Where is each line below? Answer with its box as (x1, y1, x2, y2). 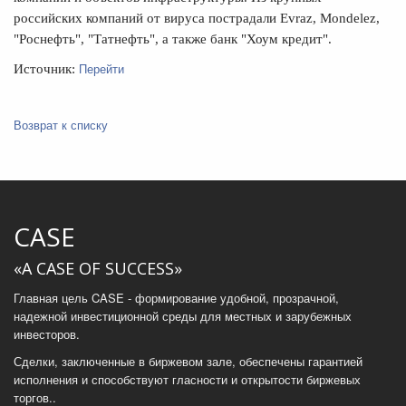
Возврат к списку (14, 115, 108, 133)
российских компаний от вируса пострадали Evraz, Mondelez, (14, 10, 380, 25)
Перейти (79, 59, 124, 77)
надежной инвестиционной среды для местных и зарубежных (14, 306, 352, 324)
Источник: (14, 61, 79, 76)
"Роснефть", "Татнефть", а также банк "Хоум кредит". (14, 31, 332, 46)
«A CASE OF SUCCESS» (14, 256, 182, 279)
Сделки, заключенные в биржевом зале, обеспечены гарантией (14, 352, 362, 370)
